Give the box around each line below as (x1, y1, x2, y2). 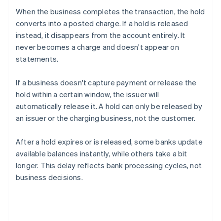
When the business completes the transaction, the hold (16, 6, 205, 17)
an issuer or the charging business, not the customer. (16, 113, 196, 123)
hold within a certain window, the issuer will (16, 89, 159, 100)
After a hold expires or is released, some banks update (16, 137, 203, 147)
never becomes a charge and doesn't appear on (16, 42, 179, 52)
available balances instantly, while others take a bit (16, 148, 187, 159)
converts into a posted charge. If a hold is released (16, 18, 188, 29)
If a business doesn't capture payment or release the (16, 77, 197, 88)
